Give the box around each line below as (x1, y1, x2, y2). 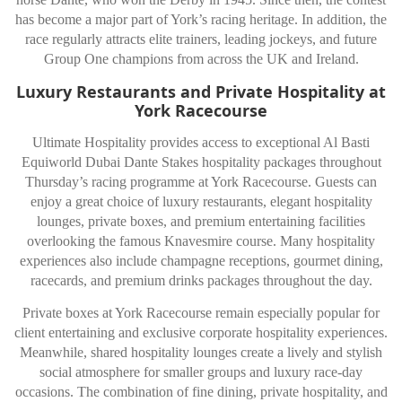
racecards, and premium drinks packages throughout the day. (30, 273, 372, 289)
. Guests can (308, 174, 377, 190)
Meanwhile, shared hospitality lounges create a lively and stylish (20, 345, 382, 361)
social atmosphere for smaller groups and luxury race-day (39, 364, 363, 380)
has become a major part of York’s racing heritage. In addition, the (15, 12, 387, 28)
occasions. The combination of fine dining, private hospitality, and (14, 384, 388, 400)
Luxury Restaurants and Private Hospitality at (16, 80, 386, 102)
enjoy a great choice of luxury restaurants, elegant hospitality (30, 194, 372, 210)
